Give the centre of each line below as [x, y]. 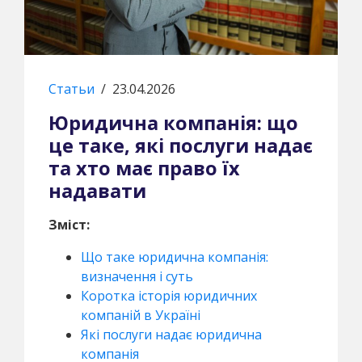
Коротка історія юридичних [169, 295]
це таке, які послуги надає [181, 145]
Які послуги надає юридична [171, 334]
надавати [97, 190]
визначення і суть [137, 276]
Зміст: [69, 224]
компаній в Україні [141, 315]
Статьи [72, 88]
